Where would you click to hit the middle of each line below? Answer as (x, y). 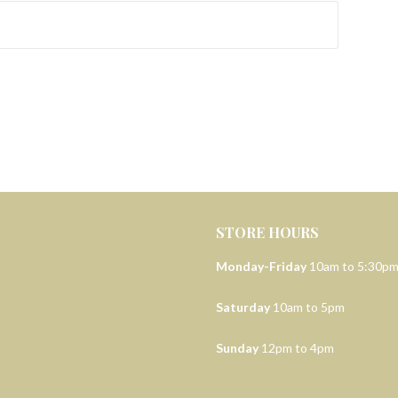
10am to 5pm (307, 307)
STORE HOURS (267, 233)
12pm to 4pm (296, 348)
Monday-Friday (261, 267)
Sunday (237, 348)
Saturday (243, 307)
